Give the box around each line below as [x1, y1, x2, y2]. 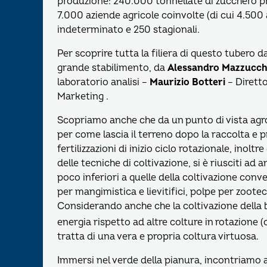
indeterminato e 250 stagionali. [57, 24, 200, 36]
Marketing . [57, 91, 108, 103]
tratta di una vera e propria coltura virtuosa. [57, 231, 259, 243]
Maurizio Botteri [150, 76, 225, 89]
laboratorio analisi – [57, 76, 150, 89]
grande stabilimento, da [57, 62, 167, 74]
